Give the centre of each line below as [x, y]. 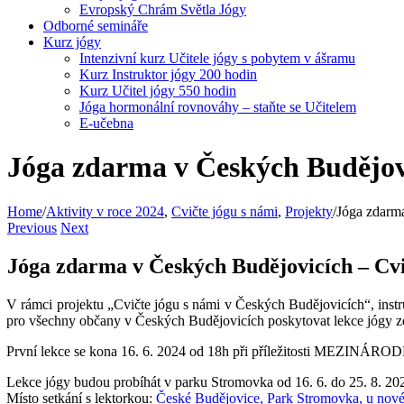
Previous [32, 227]
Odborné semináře [96, 26]
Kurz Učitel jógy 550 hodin [158, 91]
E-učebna [106, 123]
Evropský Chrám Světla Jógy [163, 9]
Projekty [309, 211]
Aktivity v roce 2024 [105, 211]
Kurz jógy [72, 42]
